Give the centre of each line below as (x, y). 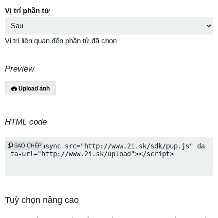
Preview (19, 69)
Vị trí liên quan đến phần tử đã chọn (61, 41)
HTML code (26, 122)
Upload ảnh (34, 89)
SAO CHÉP (27, 145)
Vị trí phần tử (27, 11)
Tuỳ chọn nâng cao (42, 200)
